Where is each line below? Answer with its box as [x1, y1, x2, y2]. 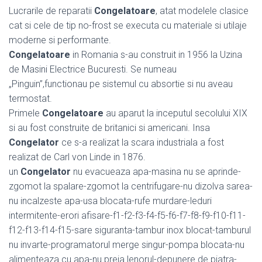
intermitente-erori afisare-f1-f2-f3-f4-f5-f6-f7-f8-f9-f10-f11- [9, 209, 246, 221]
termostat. [9, 92, 52, 104]
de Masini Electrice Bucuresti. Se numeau [9, 63, 177, 75]
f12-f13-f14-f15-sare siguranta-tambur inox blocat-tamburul [9, 224, 251, 236]
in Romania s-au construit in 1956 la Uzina [70, 49, 242, 60]
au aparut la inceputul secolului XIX [104, 107, 247, 119]
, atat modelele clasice [156, 5, 249, 16]
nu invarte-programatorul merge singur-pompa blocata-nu [9, 239, 244, 250]
